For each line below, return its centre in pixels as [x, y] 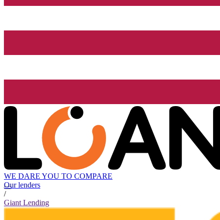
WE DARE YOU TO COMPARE [58, 176]
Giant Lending [27, 203]
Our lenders [22, 185]
